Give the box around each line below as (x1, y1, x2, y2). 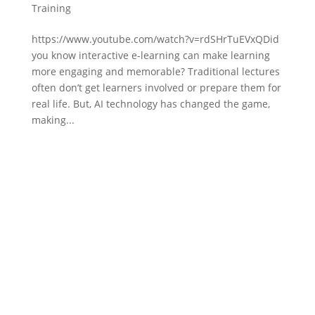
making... (31, 112, 75, 127)
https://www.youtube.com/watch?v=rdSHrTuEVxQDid (31, 32, 279, 46)
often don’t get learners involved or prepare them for (31, 80, 281, 94)
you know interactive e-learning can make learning (31, 48, 270, 62)
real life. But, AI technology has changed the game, (31, 96, 270, 110)
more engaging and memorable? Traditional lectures (31, 64, 280, 78)
